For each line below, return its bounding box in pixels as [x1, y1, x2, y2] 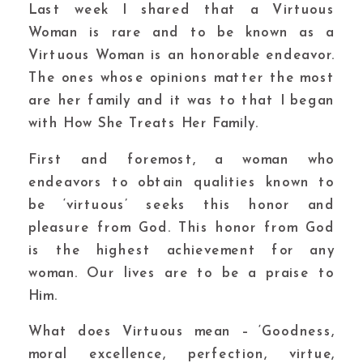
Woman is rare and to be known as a [28, 26, 335, 40]
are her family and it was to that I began [28, 94, 335, 108]
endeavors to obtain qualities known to [28, 175, 335, 190]
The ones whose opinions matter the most [28, 71, 335, 85]
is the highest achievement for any [28, 243, 335, 258]
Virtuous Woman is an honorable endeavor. [28, 49, 335, 62]
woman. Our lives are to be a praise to [28, 266, 335, 280]
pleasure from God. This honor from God [28, 220, 335, 235]
